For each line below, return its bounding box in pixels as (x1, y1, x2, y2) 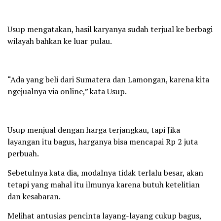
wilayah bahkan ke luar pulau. (7, 35, 112, 46)
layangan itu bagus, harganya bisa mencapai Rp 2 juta (7, 136, 198, 147)
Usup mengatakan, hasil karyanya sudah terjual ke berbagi (7, 23, 213, 35)
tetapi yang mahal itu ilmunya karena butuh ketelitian (7, 179, 200, 190)
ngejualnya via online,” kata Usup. (7, 85, 127, 97)
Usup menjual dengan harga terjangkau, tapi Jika (7, 124, 180, 135)
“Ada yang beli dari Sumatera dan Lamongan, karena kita (7, 74, 209, 85)
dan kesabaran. (7, 190, 61, 202)
